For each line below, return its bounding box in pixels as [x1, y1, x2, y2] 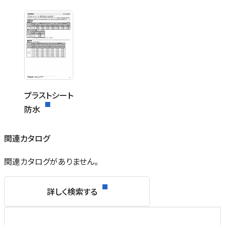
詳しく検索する [46, 185, 97, 198]
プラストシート [24, 89, 73, 101]
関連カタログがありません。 [4, 155, 98, 168]
